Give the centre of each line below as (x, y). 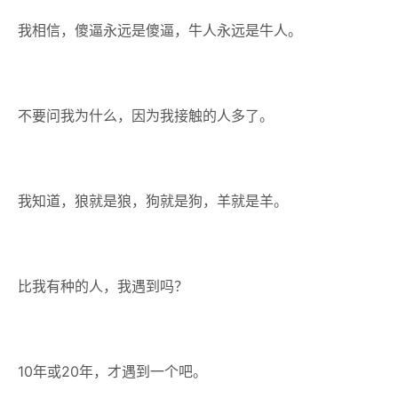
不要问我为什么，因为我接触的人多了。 (146, 115)
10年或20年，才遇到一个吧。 (112, 371)
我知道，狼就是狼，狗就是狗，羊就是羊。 (153, 201)
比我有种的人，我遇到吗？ (103, 286)
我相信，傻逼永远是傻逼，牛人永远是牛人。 (160, 30)
